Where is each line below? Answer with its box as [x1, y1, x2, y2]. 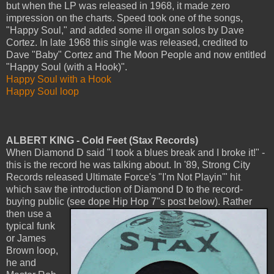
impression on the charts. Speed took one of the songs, [6, 13, 243, 24]
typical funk [6, 221, 55, 232]
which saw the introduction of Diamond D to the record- [6, 184, 243, 195]
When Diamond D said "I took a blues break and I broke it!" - [6, 147, 265, 158]
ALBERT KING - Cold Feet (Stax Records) [6, 135, 198, 146]
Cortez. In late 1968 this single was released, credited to [6, 37, 248, 48]
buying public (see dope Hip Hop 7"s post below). [6, 196, 220, 207]
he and [6, 257, 36, 268]
